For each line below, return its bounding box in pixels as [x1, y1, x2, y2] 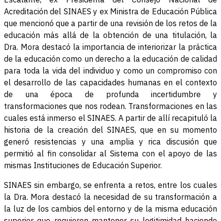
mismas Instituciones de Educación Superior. [4, 160, 162, 171]
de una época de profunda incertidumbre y [4, 89, 217, 100]
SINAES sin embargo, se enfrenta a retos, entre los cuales [4, 180, 217, 190]
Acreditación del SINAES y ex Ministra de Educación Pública [4, 6, 217, 17]
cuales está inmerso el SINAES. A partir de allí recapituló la [4, 113, 217, 123]
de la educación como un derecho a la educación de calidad [4, 54, 217, 64]
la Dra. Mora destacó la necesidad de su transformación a [4, 192, 217, 202]
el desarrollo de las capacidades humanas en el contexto [4, 77, 217, 88]
